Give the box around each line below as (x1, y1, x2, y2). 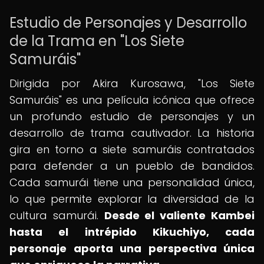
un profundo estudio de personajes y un (9, 109, 255, 124)
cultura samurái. (9, 208, 104, 223)
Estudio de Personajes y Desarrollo (9, 13, 247, 32)
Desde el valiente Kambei (104, 208, 255, 223)
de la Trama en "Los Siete (9, 31, 184, 51)
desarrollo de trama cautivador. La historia (9, 126, 255, 140)
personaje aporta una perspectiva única (9, 241, 255, 256)
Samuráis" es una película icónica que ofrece (9, 93, 255, 107)
